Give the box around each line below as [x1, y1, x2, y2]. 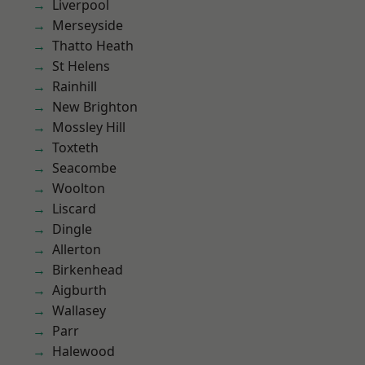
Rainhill [52, 77, 97, 95]
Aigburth [52, 281, 107, 299]
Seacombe [52, 159, 117, 177]
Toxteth [52, 139, 99, 156]
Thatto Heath [52, 37, 134, 55]
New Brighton [52, 98, 138, 116]
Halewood [52, 342, 115, 360]
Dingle [52, 220, 92, 238]
